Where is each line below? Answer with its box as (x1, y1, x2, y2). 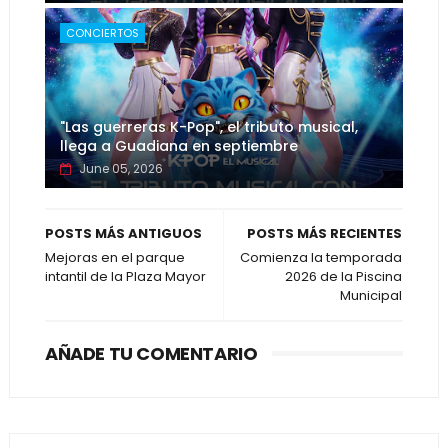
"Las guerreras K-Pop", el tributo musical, (59, 117, 358, 137)
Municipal (340, 286, 403, 305)
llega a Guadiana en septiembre (59, 136, 298, 156)
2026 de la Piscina (285, 267, 403, 286)
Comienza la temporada (240, 248, 403, 267)
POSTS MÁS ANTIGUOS (44, 224, 202, 243)
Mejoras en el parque (44, 248, 185, 267)
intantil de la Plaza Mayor (44, 267, 206, 286)
